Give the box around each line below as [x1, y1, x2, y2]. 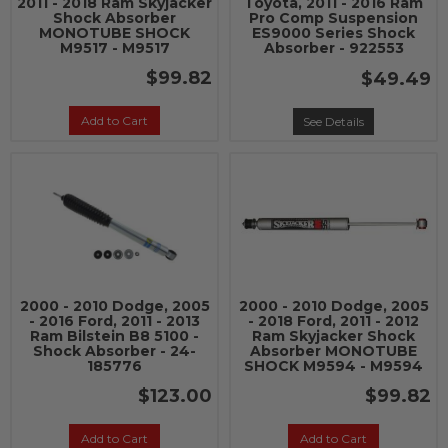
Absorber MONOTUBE [250, 342, 417, 360]
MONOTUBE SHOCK [39, 24, 190, 42]
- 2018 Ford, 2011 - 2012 [248, 312, 419, 330]
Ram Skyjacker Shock [252, 327, 415, 345]
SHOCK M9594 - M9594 [244, 357, 423, 375]
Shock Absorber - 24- [33, 342, 196, 360]
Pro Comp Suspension [249, 9, 418, 27]
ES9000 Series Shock [252, 24, 415, 42]
